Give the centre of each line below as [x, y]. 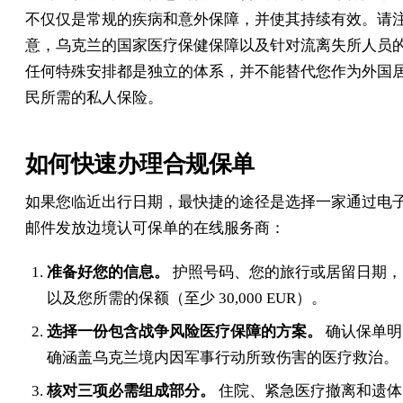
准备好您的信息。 [108, 272]
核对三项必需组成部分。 [131, 390]
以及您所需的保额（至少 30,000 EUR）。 [187, 298]
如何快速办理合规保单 [140, 164]
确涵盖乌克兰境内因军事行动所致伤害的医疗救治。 [223, 357]
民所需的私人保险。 [94, 97]
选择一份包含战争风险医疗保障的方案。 [184, 331]
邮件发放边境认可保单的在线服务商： [155, 228]
